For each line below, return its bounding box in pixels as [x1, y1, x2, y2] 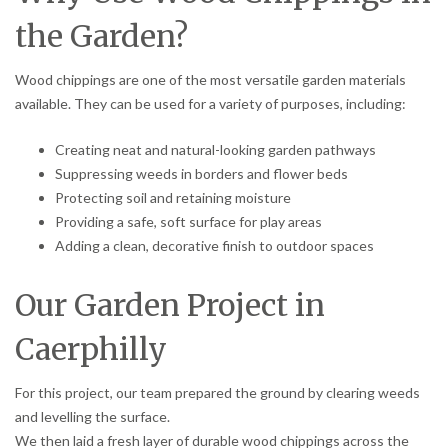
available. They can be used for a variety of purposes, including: [15, 94, 406, 112]
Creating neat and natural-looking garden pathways [55, 140, 376, 158]
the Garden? [15, 16, 188, 55]
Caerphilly [15, 329, 167, 368]
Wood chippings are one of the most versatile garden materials [15, 70, 406, 88]
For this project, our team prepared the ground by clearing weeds [15, 383, 420, 401]
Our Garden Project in [15, 285, 325, 324]
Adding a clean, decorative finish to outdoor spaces [55, 236, 374, 254]
